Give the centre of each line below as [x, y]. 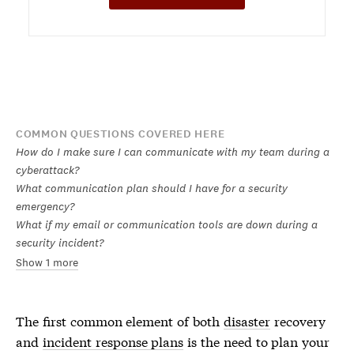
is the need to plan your [257, 341]
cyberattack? [47, 170]
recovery [298, 320]
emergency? [45, 206]
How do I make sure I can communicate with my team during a [173, 152]
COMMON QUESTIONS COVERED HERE [121, 134]
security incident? [60, 243]
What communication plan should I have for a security [152, 188]
